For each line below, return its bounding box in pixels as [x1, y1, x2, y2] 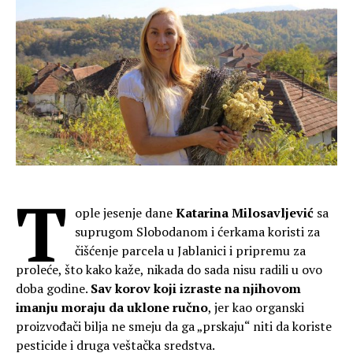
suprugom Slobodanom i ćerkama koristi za [74, 222, 320, 240]
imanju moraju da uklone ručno [16, 298, 208, 316]
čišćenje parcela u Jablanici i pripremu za [74, 241, 306, 259]
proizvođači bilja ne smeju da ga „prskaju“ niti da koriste [16, 317, 332, 335]
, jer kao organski [208, 298, 304, 316]
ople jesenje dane [74, 203, 176, 221]
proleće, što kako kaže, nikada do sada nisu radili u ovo [16, 260, 322, 278]
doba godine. [16, 279, 91, 297]
